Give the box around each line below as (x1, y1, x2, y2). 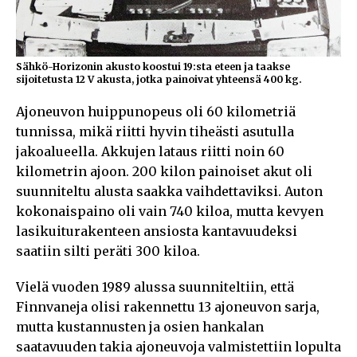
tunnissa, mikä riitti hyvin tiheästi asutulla (16, 123, 294, 139)
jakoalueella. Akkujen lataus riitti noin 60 (16, 143, 284, 159)
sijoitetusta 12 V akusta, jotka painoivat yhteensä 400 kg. (16, 73, 302, 85)
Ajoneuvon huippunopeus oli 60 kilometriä (16, 103, 296, 120)
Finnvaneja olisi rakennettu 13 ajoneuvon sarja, (16, 298, 320, 315)
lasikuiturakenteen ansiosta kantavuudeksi (16, 222, 297, 239)
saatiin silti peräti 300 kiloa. (16, 242, 200, 259)
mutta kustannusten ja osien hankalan (16, 318, 264, 335)
